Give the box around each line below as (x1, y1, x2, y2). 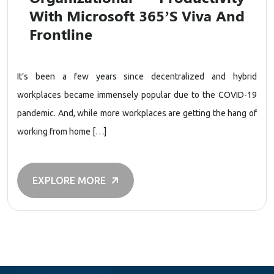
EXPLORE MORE (32, 175, 108, 186)
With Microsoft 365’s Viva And (29, 6, 245, 25)
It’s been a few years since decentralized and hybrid (17, 72, 257, 81)
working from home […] (17, 127, 106, 136)
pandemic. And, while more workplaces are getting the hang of (17, 108, 257, 118)
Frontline (29, 24, 92, 43)
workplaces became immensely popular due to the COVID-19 (17, 90, 257, 100)
